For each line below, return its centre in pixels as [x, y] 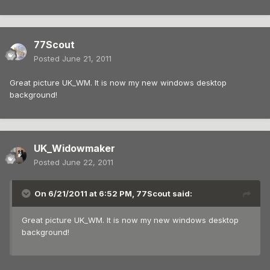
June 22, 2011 [88, 162]
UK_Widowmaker [74, 149]
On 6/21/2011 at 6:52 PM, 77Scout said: [113, 194]
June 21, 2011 [87, 59]
